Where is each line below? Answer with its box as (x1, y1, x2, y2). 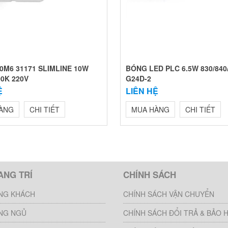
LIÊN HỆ (126, 85, 159, 97)
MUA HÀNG (131, 104, 170, 115)
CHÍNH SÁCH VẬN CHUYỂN (123, 189, 214, 199)
